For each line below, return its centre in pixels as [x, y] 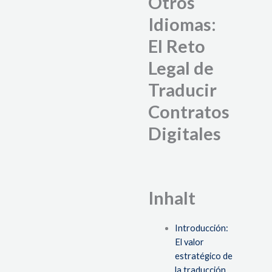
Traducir [182, 90]
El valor [189, 242]
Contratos [189, 112]
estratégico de [203, 256]
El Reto [177, 46]
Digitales [185, 134]
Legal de [181, 68]
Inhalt [172, 198]
